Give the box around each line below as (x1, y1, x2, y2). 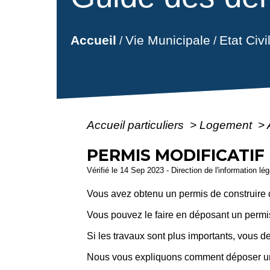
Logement (199, 118, 256, 131)
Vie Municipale (125, 33, 210, 48)
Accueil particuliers (87, 118, 187, 131)
